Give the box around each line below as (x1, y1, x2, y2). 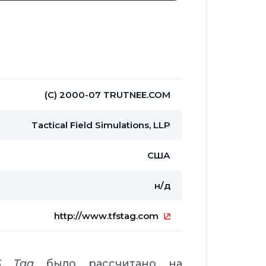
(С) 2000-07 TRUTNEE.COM (45, 88, 170, 100)
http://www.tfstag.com (54, 210, 159, 221)
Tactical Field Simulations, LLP (31, 119, 170, 131)
